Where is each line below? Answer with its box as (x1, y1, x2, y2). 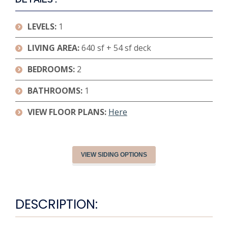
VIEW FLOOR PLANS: (27, 106, 106, 118)
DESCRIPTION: (15, 195, 98, 214)
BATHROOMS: (27, 84, 84, 96)
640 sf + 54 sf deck (81, 42, 151, 53)
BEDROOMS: (27, 63, 77, 75)
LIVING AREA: (27, 42, 81, 53)
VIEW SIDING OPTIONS (81, 151, 147, 158)
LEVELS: (27, 20, 59, 32)
